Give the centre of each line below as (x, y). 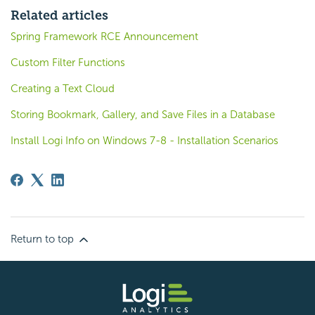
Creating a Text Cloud (63, 88)
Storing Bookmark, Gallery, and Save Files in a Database (143, 114)
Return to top (44, 239)
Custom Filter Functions (68, 62)
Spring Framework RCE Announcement (104, 36)
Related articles (59, 15)
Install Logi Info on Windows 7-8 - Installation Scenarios (144, 140)
